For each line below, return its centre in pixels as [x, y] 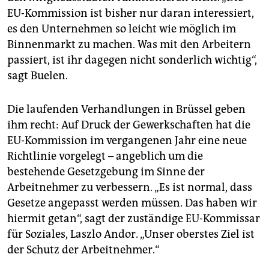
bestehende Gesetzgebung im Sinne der [106, 172]
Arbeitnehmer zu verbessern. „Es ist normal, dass [130, 188]
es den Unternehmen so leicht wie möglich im [122, 29]
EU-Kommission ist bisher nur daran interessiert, [131, 14]
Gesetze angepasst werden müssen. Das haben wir [132, 203]
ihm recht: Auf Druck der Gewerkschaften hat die [129, 125]
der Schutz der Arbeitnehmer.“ [83, 250]
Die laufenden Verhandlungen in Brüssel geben [126, 110]
